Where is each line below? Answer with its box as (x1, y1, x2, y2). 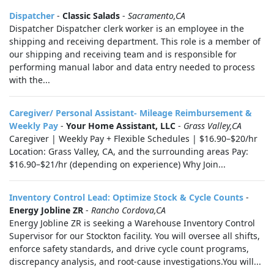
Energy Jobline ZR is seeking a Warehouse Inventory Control (9, 217, 255, 229)
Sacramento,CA (128, 10, 185, 21)
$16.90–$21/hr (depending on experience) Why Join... (9, 158, 226, 170)
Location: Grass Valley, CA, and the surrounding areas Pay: (9, 146, 248, 157)
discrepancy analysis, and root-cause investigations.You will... (9, 256, 261, 267)
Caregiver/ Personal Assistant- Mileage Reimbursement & (9, 107, 252, 119)
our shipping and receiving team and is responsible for (9, 48, 237, 60)
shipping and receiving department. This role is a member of (9, 35, 261, 47)
